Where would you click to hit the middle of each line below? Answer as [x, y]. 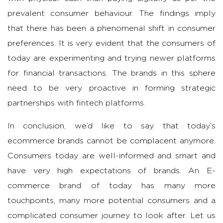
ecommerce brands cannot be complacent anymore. [111, 141]
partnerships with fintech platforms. [76, 103]
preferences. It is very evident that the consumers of [111, 44]
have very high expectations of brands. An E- [111, 171]
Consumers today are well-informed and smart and [111, 156]
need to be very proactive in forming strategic [111, 88]
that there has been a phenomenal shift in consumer [111, 29]
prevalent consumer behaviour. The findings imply [111, 14]
